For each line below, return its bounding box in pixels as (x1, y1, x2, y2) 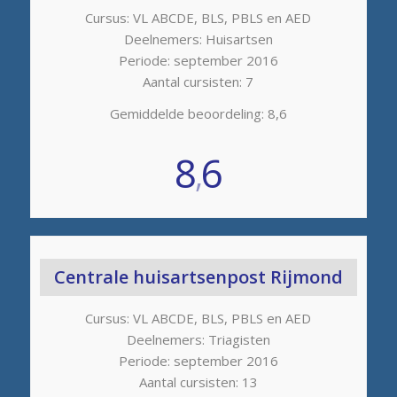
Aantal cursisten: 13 (138, 372, 258, 391)
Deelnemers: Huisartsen (123, 29, 273, 48)
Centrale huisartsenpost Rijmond (53, 265, 343, 290)
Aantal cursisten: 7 (143, 72, 254, 90)
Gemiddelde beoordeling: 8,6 (109, 105, 287, 123)
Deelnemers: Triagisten (126, 330, 270, 348)
